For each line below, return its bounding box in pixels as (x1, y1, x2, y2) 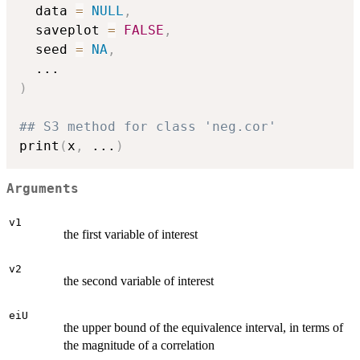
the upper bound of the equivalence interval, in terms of (63, 320, 343, 334)
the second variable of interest (63, 273, 214, 288)
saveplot (19, 22, 108, 38)
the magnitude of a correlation (63, 337, 215, 352)
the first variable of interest (63, 227, 198, 241)
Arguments (6, 182, 79, 197)
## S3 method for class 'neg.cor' (19, 118, 276, 134)
